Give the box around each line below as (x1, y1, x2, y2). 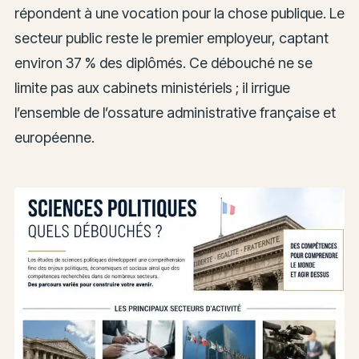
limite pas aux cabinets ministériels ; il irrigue (14, 79, 290, 97)
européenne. (14, 129, 95, 147)
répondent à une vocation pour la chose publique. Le (14, 5, 345, 22)
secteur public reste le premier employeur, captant (14, 30, 329, 47)
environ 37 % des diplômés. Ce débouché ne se (14, 54, 313, 72)
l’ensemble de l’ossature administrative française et (14, 104, 336, 122)
